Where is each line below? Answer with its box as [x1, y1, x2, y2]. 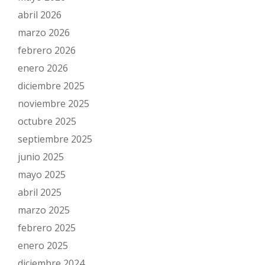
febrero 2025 [18, 221, 76, 234]
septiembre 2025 [18, 132, 92, 146]
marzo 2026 [18, 26, 70, 39]
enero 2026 [18, 62, 68, 75]
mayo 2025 [18, 168, 66, 181]
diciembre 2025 [18, 79, 85, 92]
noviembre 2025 [18, 97, 89, 110]
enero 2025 [18, 239, 68, 252]
